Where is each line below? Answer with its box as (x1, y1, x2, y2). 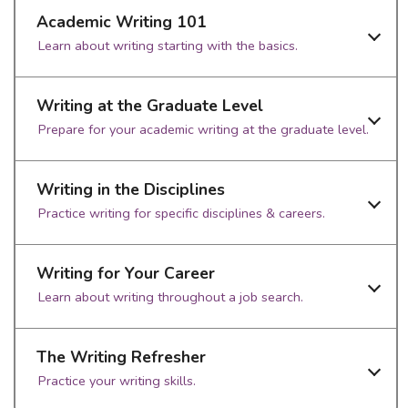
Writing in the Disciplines (36, 178, 225, 200)
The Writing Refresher (36, 346, 206, 368)
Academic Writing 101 (36, 11, 207, 33)
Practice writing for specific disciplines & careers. (38, 204, 325, 222)
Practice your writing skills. (38, 372, 196, 390)
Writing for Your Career (36, 262, 215, 284)
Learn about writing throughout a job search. (38, 288, 303, 306)
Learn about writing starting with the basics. (38, 36, 298, 55)
